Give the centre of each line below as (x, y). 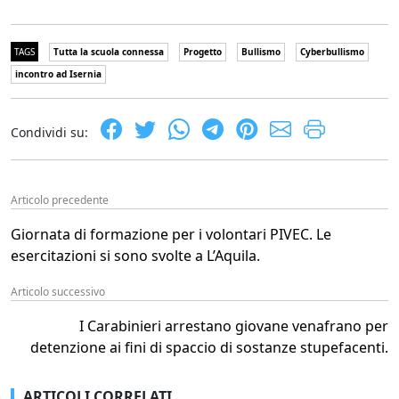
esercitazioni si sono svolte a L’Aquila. (135, 256)
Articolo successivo (58, 292)
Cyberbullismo (332, 52)
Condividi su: (49, 133)
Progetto (203, 52)
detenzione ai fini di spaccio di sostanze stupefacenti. (209, 348)
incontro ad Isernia (58, 74)
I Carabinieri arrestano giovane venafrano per (234, 326)
